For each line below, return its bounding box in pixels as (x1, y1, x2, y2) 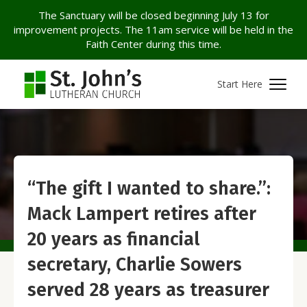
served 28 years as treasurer (27, 279, 269, 301)
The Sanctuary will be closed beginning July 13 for (38, 8, 269, 22)
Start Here (217, 77, 262, 91)
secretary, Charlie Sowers (27, 254, 242, 275)
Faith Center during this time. (86, 37, 221, 51)
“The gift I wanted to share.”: (27, 177, 271, 199)
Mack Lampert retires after (27, 203, 256, 225)
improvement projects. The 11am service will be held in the (14, 23, 293, 36)
